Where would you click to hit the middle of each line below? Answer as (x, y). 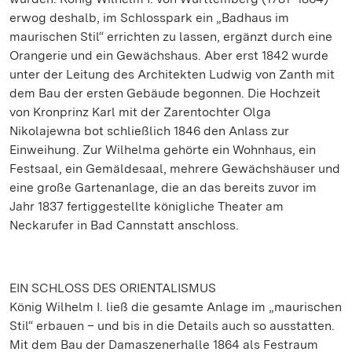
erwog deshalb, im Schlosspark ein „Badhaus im (149, 18)
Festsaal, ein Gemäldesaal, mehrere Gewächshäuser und (175, 169)
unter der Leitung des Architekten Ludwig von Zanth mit (172, 74)
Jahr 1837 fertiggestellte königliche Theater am (147, 206)
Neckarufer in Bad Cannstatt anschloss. (124, 225)
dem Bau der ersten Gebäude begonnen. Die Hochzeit (165, 93)
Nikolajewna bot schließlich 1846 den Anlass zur (149, 131)
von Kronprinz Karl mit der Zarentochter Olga (140, 112)
